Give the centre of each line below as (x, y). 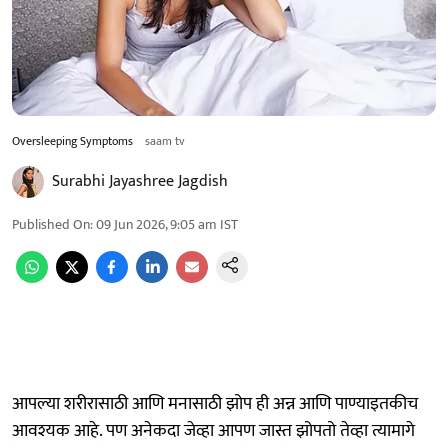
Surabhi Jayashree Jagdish (140, 181)
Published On (51, 224)
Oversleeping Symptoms (72, 140)
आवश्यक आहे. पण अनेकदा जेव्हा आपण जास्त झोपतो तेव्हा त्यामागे (213, 430)
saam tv (165, 140)
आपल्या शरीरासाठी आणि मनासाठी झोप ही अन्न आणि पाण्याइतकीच (215, 403)
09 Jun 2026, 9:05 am (156, 224)
